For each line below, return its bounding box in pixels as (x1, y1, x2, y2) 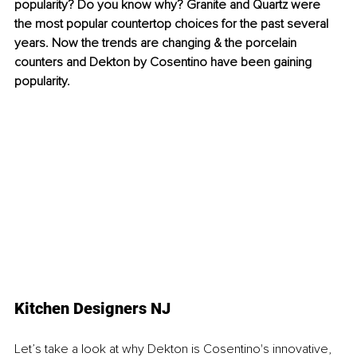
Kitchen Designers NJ (14, 299, 171, 319)
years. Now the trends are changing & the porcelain (14, 35, 300, 52)
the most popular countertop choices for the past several (14, 16, 331, 33)
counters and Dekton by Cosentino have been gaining (14, 54, 315, 71)
